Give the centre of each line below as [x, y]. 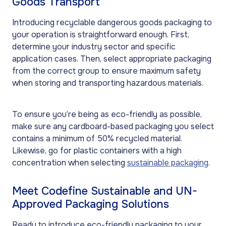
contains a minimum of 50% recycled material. [97, 139]
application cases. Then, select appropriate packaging [112, 59]
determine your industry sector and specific [94, 47]
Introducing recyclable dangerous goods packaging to [112, 23]
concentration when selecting [70, 163]
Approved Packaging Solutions [91, 204]
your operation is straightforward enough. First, [101, 35]
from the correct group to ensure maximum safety [106, 71]
